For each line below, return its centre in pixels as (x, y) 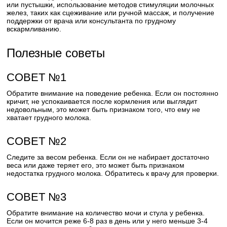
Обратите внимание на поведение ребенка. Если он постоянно (113, 93)
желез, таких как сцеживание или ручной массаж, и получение (111, 13)
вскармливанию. (34, 29)
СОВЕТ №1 (37, 77)
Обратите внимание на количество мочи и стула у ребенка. (106, 213)
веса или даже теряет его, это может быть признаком (96, 165)
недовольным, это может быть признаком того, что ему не (104, 109)
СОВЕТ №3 (37, 197)
